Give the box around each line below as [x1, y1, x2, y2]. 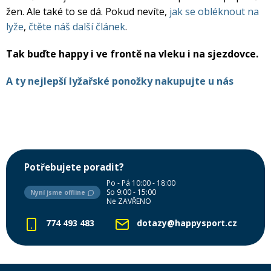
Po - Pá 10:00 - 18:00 [106, 178, 175, 189]
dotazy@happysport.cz [137, 217, 237, 229]
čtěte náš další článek [28, 20, 125, 34]
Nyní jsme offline [30, 188, 87, 197]
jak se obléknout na [169, 5, 259, 19]
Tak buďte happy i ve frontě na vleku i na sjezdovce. [6, 47, 258, 61]
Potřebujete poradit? [24, 161, 124, 174]
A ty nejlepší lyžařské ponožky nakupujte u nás [6, 74, 233, 88]
